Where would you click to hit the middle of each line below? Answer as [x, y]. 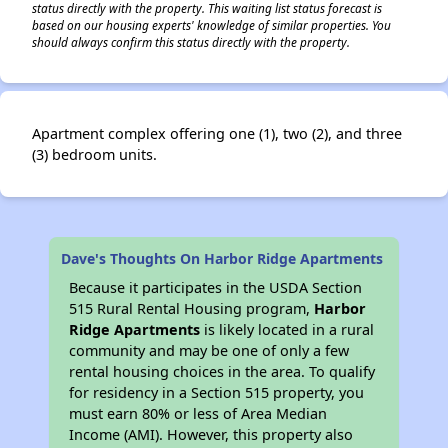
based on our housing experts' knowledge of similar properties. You [211, 25]
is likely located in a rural [287, 329]
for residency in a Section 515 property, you [217, 392]
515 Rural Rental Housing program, [192, 308]
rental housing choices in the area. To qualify [222, 371]
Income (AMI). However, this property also [211, 434]
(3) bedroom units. [94, 154]
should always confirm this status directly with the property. [191, 42]
